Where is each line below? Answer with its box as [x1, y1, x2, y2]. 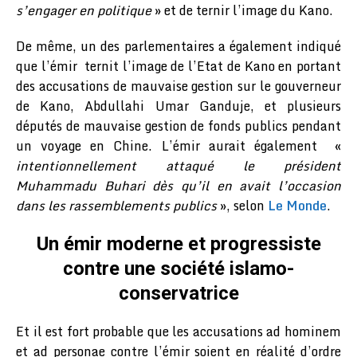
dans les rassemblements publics [16, 194, 217, 216]
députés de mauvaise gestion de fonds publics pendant [16, 115, 341, 136]
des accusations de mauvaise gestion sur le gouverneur [16, 75, 341, 96]
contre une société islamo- [63, 257, 294, 280]
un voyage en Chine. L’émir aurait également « [16, 135, 341, 156]
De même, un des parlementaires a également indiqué [16, 35, 341, 57]
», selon [217, 194, 268, 216]
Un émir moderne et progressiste [36, 232, 321, 255]
